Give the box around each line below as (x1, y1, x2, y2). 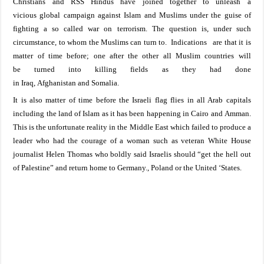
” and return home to (50, 163, 118, 173)
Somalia (91, 78, 118, 87)
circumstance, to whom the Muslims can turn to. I (13, 37, 174, 47)
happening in (144, 109, 192, 118)
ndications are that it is (173, 37, 251, 47)
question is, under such (164, 24, 251, 33)
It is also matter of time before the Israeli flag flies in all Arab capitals (13, 95, 251, 105)
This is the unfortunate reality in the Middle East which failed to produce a (13, 123, 251, 132)
